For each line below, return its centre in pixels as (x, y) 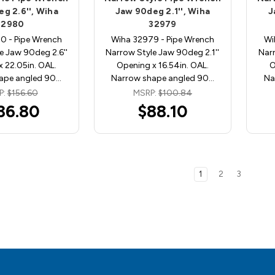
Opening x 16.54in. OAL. (162, 65)
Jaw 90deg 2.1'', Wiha (163, 11)
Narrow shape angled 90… (162, 78)
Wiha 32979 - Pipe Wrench (162, 39)
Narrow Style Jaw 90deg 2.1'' (163, 52)
